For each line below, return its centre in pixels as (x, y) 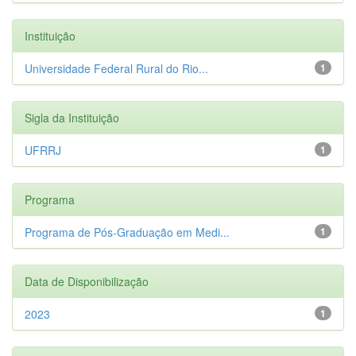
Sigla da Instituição (72, 117)
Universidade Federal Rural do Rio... (116, 68)
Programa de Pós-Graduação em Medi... (127, 232)
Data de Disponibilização (87, 281)
